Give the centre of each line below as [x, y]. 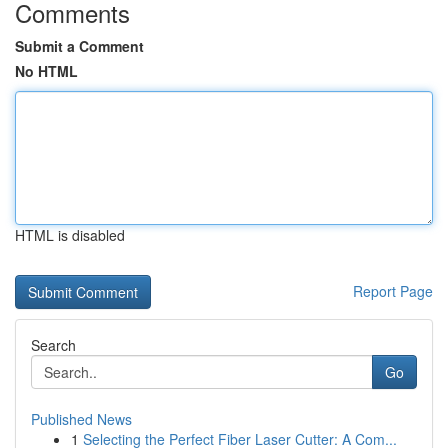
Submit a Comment [79, 46]
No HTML [46, 71]
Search [53, 345]
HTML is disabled [70, 235]
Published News [81, 419]
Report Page [393, 291]
